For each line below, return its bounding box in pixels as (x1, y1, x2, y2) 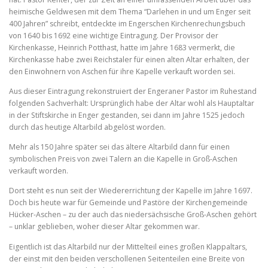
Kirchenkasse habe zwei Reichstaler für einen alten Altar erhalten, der (9, 54, 249, 65)
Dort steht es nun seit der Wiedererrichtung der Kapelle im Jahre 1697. (9, 185, 252, 196)
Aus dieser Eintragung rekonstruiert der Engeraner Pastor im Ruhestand (9, 86, 257, 97)
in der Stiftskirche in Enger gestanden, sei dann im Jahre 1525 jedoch (9, 110, 245, 121)
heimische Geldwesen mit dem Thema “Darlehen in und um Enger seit (9, 7, 251, 17)
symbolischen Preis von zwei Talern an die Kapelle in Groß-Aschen (9, 154, 237, 165)
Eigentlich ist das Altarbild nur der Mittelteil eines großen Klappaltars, (9, 241, 247, 252)
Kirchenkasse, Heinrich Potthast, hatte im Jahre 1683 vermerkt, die (9, 42, 235, 53)
